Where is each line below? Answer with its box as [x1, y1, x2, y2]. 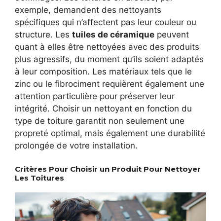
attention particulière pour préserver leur [15, 91, 175, 102]
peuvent [154, 30, 189, 40]
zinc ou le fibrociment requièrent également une [15, 79, 204, 89]
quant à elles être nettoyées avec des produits [15, 42, 199, 52]
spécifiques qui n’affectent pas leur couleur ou [15, 17, 196, 28]
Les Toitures [15, 173, 64, 183]
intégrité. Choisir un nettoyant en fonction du [15, 104, 192, 114]
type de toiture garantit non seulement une [15, 116, 184, 126]
